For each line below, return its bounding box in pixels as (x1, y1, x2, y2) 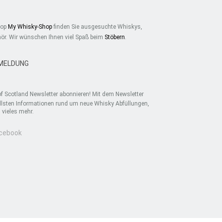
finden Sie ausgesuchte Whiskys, (52, 23, 142, 30)
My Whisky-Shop (7, 23, 52, 30)
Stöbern (104, 34, 125, 41)
